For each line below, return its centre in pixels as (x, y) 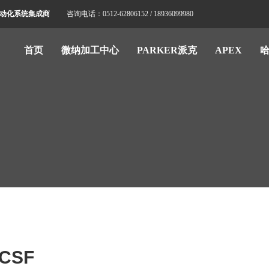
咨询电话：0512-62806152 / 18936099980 (130, 14)
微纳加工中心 (90, 50)
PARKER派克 (167, 50)
